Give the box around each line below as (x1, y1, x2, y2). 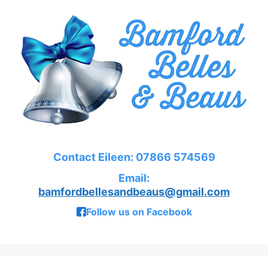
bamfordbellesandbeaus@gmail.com (38, 185, 230, 198)
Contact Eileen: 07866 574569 (53, 150, 215, 163)
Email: (118, 171, 150, 184)
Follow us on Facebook (86, 205, 192, 218)
